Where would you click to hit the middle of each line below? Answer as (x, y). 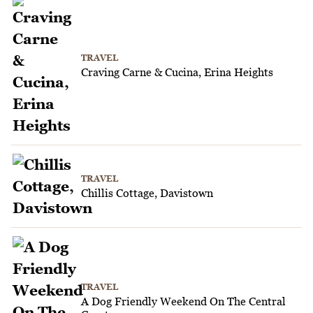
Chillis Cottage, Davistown (147, 192)
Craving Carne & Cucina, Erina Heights (177, 72)
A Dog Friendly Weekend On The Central (183, 301)
